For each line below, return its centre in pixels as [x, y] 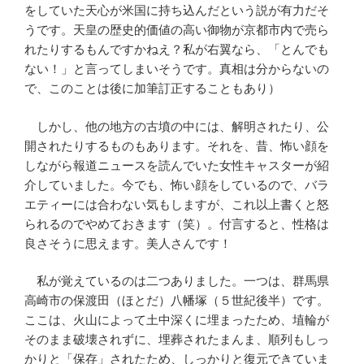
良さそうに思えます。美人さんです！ [128, 243]
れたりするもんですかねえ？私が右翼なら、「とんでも [177, 50]
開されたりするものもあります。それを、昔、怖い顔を [177, 145]
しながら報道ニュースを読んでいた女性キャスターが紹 [177, 165]
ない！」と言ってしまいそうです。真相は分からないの [177, 69]
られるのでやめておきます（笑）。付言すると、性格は [177, 223]
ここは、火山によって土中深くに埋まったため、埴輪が [177, 320]
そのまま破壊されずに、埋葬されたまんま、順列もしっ [177, 340]
